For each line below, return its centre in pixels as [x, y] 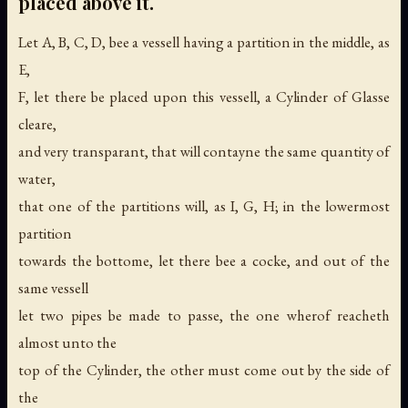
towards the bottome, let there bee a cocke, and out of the [204, 260]
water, [37, 178]
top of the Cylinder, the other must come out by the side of [204, 369]
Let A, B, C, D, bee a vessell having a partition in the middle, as [204, 41]
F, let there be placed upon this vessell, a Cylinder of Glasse [204, 96]
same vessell [53, 287]
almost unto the [67, 342]
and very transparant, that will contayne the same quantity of [204, 151]
